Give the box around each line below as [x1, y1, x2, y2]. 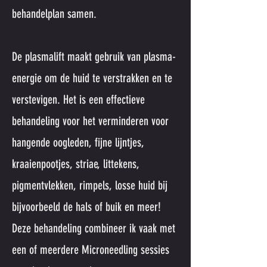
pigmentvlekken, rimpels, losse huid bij [12, 178, 167, 193]
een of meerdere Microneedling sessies [12, 243, 169, 257]
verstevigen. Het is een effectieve [12, 92, 145, 107]
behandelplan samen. [12, 7, 100, 21]
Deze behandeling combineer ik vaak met [12, 221, 175, 235]
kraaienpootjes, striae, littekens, [12, 157, 139, 171]
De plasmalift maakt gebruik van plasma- [12, 49, 176, 64]
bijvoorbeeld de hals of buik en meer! [12, 200, 161, 214]
